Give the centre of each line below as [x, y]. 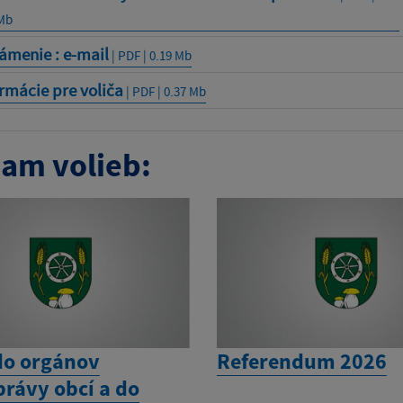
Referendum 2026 [302, 362]
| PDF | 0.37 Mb [164, 91]
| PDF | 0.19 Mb [150, 55]
